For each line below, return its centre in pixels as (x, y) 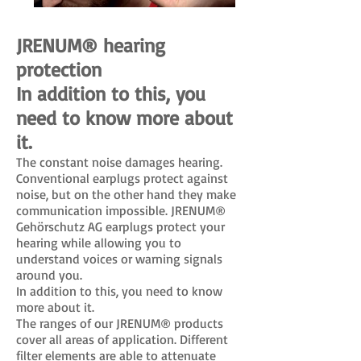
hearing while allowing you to (99, 243)
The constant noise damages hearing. (119, 162)
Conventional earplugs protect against (122, 178)
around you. (49, 275)
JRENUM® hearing (91, 45)
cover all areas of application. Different (122, 339)
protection (59, 69)
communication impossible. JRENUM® (121, 210)
